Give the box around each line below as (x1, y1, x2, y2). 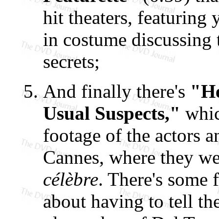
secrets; (43, 51, 100, 72)
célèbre (43, 169, 98, 190)
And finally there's (43, 81, 190, 102)
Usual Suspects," (43, 103, 180, 124)
